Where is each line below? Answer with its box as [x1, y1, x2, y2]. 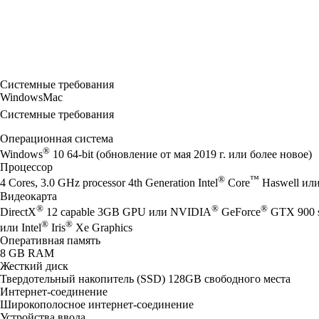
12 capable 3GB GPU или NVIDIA [43, 205, 211, 218]
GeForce [219, 205, 261, 218]
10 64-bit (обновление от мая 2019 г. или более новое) [50, 148, 312, 161]
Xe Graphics [73, 221, 132, 234]
